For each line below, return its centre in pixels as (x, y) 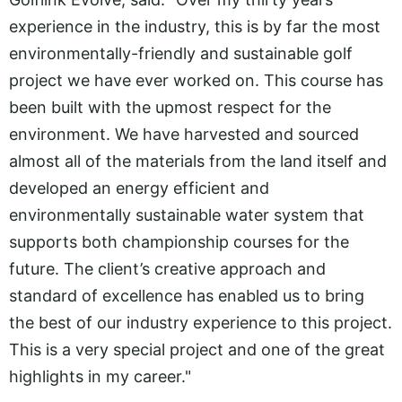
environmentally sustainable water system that (187, 214)
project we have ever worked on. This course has (196, 80)
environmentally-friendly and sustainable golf (181, 53)
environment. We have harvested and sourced (184, 134)
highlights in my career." (100, 376)
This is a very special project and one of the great (197, 349)
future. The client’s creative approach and (167, 268)
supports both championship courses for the (179, 241)
